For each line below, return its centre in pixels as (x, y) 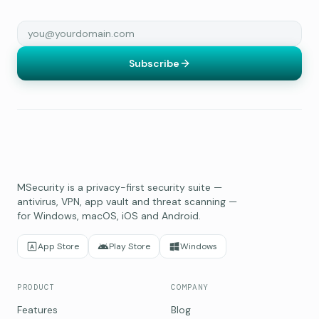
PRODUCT (36, 287)
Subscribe (154, 63)
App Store (58, 246)
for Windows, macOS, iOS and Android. (109, 216)
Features (37, 310)
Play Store (130, 246)
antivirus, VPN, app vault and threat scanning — (127, 202)
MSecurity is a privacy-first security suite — (120, 187)
